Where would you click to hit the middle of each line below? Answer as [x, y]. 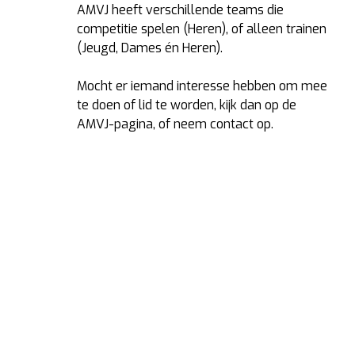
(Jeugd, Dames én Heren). [150, 48]
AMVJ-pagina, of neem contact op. [175, 124]
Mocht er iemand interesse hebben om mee [202, 86]
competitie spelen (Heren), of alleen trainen [202, 29]
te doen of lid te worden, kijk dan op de [187, 105]
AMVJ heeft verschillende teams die [180, 10]
